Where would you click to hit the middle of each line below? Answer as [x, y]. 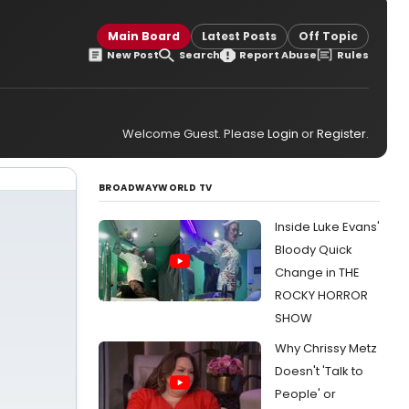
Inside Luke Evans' [327, 227]
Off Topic [328, 36]
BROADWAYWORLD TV [156, 188]
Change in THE [317, 273]
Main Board [144, 36]
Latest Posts [239, 36]
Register [341, 134]
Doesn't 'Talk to [319, 371]
